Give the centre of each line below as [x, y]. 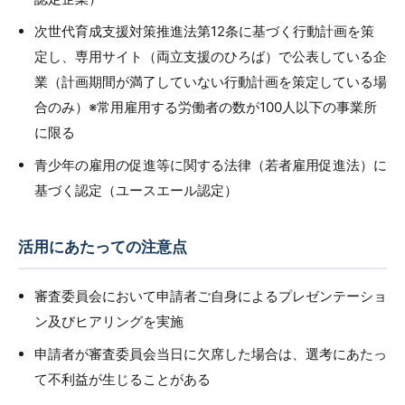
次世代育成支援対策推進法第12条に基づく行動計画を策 [204, 31]
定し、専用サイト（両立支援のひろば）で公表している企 [211, 57]
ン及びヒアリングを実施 [109, 321]
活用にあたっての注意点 [103, 247]
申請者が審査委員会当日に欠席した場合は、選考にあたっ [211, 354]
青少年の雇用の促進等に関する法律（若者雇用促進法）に [211, 165]
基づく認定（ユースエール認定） [136, 190]
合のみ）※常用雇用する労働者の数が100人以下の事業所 [206, 107]
